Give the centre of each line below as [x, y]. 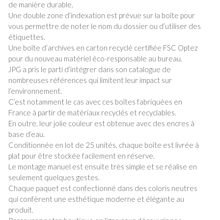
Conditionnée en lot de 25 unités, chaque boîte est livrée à [104, 145]
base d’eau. [27, 134]
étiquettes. [27, 37]
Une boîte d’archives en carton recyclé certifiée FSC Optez [103, 48]
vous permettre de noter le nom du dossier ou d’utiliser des [105, 26]
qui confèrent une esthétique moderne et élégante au [96, 199]
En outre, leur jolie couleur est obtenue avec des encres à [102, 124]
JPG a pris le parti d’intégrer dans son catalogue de [90, 69]
